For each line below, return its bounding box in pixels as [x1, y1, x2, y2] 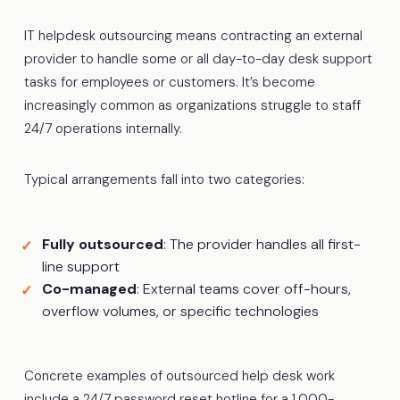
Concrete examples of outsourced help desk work [23, 366, 335, 385]
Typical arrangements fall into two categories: [23, 170, 304, 188]
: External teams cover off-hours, [136, 279, 351, 298]
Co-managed [41, 279, 137, 298]
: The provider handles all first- [162, 234, 361, 254]
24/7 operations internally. [23, 119, 182, 137]
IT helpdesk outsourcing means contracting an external [23, 26, 362, 45]
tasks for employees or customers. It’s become [23, 72, 315, 91]
